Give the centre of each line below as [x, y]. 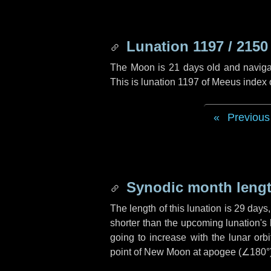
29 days [251, 208]
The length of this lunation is [172, 208]
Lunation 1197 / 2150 [195, 46]
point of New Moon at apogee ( [176, 252]
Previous [248, 117]
